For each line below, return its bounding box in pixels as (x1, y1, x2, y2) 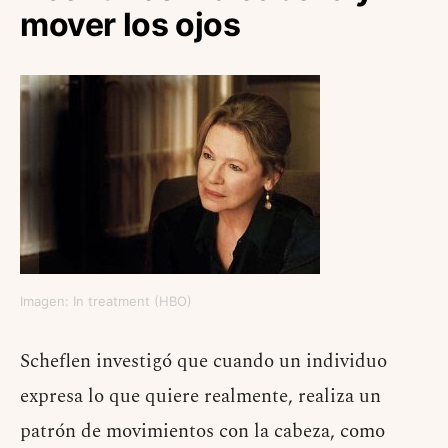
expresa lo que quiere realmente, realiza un (20, 382, 381, 412)
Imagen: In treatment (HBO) (20, 293, 192, 310)
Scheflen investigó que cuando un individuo (20, 347, 387, 377)
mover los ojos (20, 5, 241, 45)
